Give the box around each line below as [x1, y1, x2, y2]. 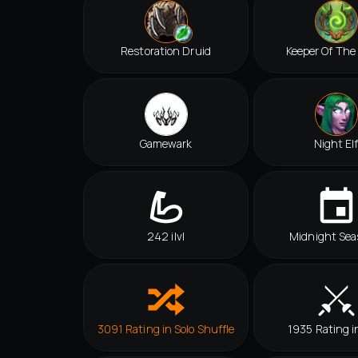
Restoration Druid [121, 43, 211, 59]
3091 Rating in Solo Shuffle [97, 321, 235, 337]
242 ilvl [147, 229, 185, 245]
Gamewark [139, 136, 193, 152]
